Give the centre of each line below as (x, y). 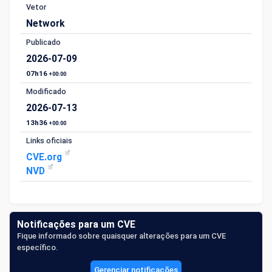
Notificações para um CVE (76, 224)
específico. (37, 247)
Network (46, 23)
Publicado (43, 42)
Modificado (46, 91)
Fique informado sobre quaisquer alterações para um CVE (121, 236)
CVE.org (45, 157)
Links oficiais (49, 141)
